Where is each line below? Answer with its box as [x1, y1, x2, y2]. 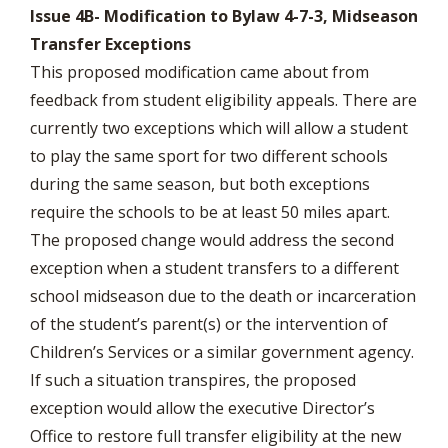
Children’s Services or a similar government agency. [30, 341, 414, 363]
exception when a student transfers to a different [30, 257, 399, 279]
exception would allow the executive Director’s [30, 397, 375, 419]
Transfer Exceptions [30, 33, 191, 55]
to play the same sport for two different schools [30, 145, 388, 167]
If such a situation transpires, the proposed [30, 369, 356, 391]
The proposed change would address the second [30, 229, 394, 251]
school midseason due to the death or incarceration [30, 285, 416, 307]
